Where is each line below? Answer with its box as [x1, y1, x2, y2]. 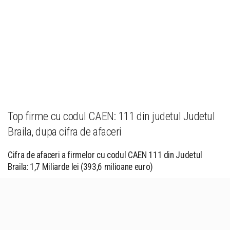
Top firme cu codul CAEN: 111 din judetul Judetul [8, 109, 215, 123]
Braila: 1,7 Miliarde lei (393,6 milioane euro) [8, 162, 153, 172]
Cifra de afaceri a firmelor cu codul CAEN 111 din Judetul [8, 150, 202, 160]
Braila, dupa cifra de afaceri [8, 125, 122, 138]
